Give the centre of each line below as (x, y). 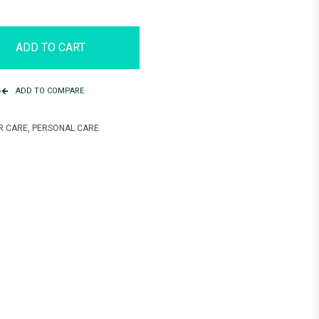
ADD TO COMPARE (50, 91)
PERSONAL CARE (66, 128)
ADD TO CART (51, 47)
